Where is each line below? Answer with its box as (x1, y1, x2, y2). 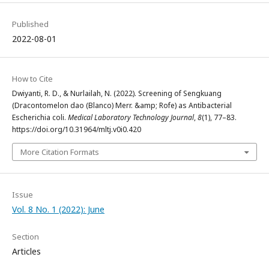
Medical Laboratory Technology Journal (68, 112, 194, 122)
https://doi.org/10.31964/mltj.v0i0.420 (12, 124, 141, 134)
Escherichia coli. (12, 112, 68, 122)
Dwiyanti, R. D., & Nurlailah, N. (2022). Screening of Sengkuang (12, 88, 222, 98)
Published (12, 19, 49, 29)
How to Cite (12, 73, 53, 84)
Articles (12, 246, 41, 257)
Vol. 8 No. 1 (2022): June (12, 204, 104, 215)
